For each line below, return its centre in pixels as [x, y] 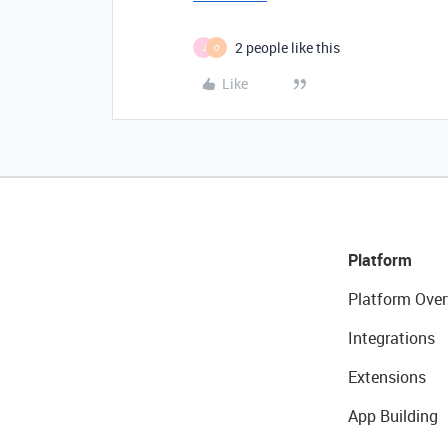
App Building [392, 416]
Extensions [386, 377]
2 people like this [287, 47]
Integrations [391, 338]
